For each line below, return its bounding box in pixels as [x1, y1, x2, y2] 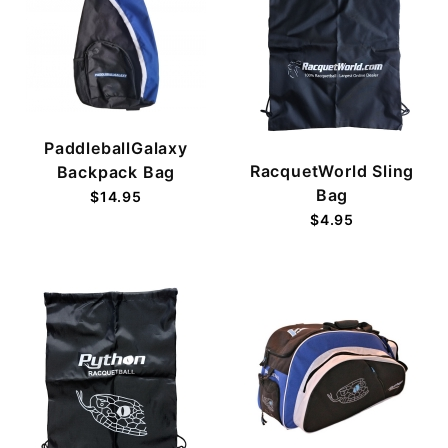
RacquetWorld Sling [249, 160, 415, 181]
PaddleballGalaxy [44, 137, 188, 158]
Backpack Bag [56, 161, 176, 182]
